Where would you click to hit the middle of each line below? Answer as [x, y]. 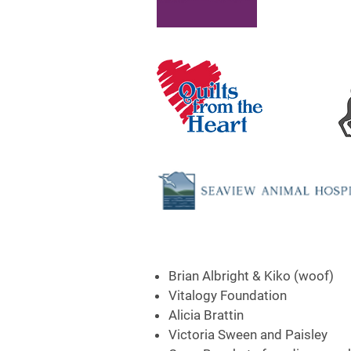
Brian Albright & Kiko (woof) [251, 276]
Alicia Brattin [206, 315]
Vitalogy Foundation [228, 295]
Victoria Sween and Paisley [248, 335]
